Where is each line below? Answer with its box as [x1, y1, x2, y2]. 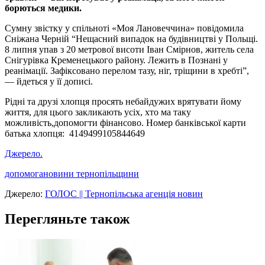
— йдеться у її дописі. [5, 76, 93, 87]
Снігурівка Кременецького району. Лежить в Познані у [5, 55, 228, 66]
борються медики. [5, 3, 82, 14]
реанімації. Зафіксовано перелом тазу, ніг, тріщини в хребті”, [5, 66, 249, 76]
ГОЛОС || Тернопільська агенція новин [45, 189, 203, 199]
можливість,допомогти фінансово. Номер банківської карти [5, 118, 246, 128]
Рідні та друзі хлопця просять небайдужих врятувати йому [5, 96, 241, 107]
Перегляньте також [5, 211, 130, 227]
